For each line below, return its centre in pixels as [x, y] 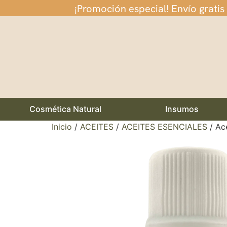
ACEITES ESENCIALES [164, 127]
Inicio [62, 127]
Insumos [182, 109]
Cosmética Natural [65, 109]
